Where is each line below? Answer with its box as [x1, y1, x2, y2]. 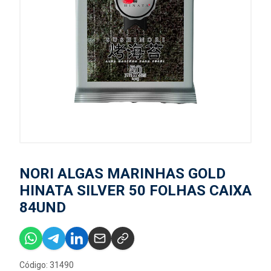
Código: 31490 [19, 260, 74, 270]
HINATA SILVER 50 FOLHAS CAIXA [19, 182, 252, 199]
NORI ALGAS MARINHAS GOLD [19, 165, 226, 182]
